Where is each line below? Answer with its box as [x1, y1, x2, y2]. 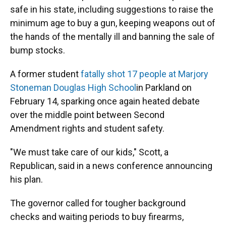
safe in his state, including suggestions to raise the [10, 4, 213, 15]
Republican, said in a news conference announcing [10, 160, 212, 171]
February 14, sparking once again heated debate [10, 95, 200, 106]
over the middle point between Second [10, 109, 164, 120]
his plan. [10, 174, 43, 185]
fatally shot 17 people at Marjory [81, 68, 208, 79]
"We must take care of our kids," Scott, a [10, 146, 168, 157]
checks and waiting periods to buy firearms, [10, 211, 184, 222]
